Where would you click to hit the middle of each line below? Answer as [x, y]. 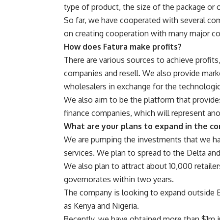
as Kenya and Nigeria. [101, 206]
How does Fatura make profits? [123, 47]
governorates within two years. [119, 179]
